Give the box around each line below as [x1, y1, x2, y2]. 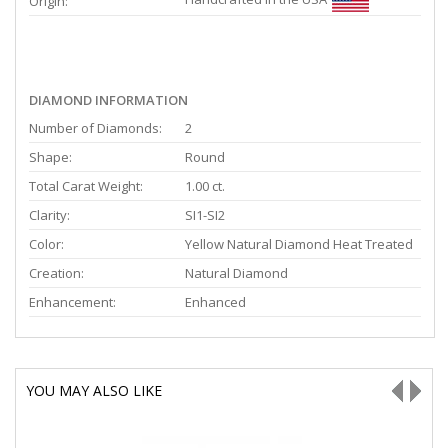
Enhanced [185, 293, 246, 312]
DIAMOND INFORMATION [29, 91, 188, 110]
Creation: [29, 264, 84, 283]
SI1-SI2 [185, 206, 225, 225]
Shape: [29, 148, 72, 167]
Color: [29, 235, 64, 254]
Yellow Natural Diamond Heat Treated [185, 235, 413, 254]
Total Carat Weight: [29, 177, 143, 196]
